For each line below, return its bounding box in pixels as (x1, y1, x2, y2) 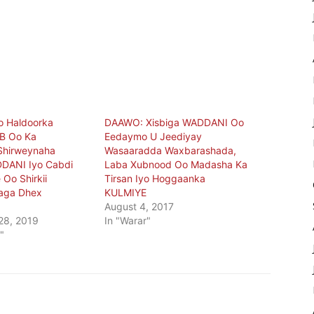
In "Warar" (104, 214, 151, 227)
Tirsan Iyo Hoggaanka (104, 172, 206, 185)
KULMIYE (104, 186, 147, 199)
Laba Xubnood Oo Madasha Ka (104, 158, 248, 171)
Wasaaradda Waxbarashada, (104, 144, 237, 157)
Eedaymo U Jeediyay (104, 130, 203, 143)
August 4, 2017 (104, 200, 175, 213)
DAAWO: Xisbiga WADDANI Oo (104, 116, 245, 129)
